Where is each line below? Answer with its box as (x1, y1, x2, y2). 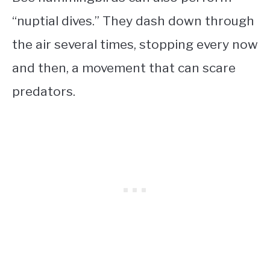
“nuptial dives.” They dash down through (12, 13, 254, 28)
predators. (12, 83, 75, 99)
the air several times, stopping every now (12, 36, 258, 52)
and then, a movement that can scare (12, 60, 236, 75)
